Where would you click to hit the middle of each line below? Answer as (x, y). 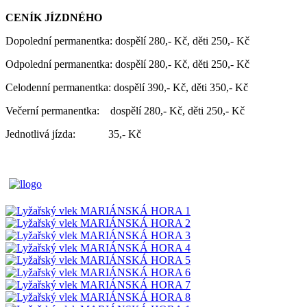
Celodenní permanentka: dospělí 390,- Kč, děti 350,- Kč (127, 87)
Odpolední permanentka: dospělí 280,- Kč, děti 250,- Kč (127, 64)
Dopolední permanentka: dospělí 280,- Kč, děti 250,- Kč (127, 40)
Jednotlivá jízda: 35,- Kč (73, 134)
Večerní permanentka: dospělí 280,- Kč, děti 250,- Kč (125, 110)
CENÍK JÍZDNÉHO (54, 17)
